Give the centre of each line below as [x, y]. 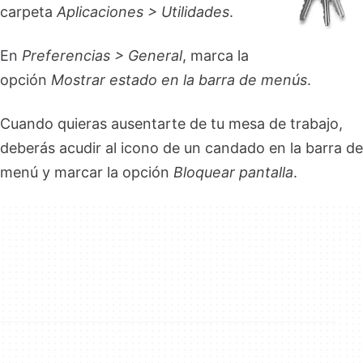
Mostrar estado [104, 80]
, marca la [216, 56]
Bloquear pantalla [233, 172]
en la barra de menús [234, 80]
